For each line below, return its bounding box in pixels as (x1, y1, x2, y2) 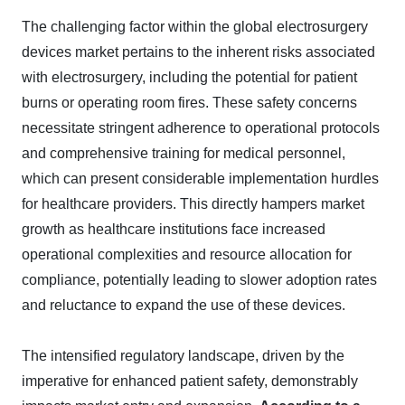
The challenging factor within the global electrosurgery (22, 19, 368, 34)
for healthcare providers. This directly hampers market (22, 196, 364, 212)
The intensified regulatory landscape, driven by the (22, 348, 344, 363)
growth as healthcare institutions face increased (22, 221, 325, 237)
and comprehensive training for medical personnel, (22, 146, 345, 161)
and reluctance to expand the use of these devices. (22, 297, 345, 313)
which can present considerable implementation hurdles (22, 171, 379, 186)
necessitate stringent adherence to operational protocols (22, 120, 380, 136)
